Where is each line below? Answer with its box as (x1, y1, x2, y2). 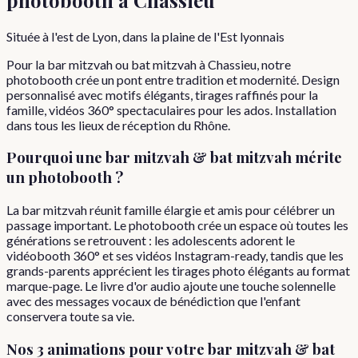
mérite (292, 147, 342, 168)
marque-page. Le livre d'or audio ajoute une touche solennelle (6, 278, 336, 294)
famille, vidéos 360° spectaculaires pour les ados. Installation (6, 101, 336, 117)
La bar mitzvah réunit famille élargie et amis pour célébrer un (6, 202, 335, 218)
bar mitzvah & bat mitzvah (105, 147, 292, 168)
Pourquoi (6, 147, 76, 168)
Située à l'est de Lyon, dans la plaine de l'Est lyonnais (6, 28, 284, 44)
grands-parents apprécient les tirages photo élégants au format (6, 263, 350, 279)
